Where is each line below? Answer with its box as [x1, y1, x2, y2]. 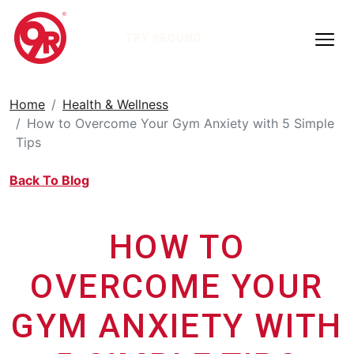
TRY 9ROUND [124, 32, 203, 44]
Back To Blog [9, 172, 89, 188]
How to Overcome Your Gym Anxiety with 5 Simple [27, 115, 334, 131]
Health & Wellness [62, 96, 168, 112]
